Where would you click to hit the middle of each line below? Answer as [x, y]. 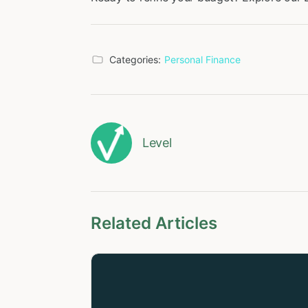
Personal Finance [202, 59]
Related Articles [154, 223]
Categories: [135, 59]
